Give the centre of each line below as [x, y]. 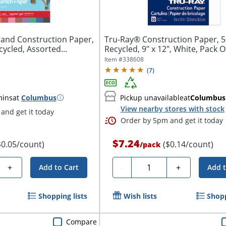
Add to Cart [59, 167]
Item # [113, 59]
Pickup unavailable [152, 97]
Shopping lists [63, 196]
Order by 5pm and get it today [172, 121]
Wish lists [140, 196]
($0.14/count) [188, 145]
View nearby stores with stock [172, 108]
